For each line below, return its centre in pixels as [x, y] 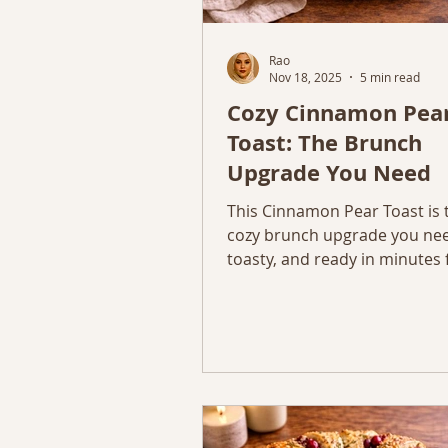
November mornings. [307, 283]
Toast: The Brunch [324, 142]
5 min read [390, 77]
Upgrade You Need [329, 172]
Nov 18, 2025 [305, 77]
